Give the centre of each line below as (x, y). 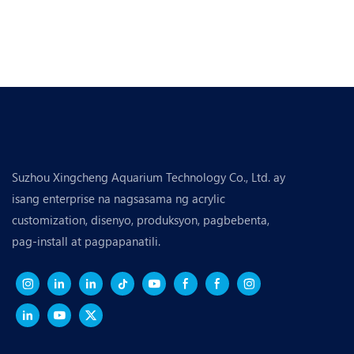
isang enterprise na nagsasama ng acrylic (119, 198)
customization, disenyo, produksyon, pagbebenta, (141, 219)
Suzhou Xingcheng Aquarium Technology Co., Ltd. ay (149, 177)
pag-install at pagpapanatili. (86, 241)
